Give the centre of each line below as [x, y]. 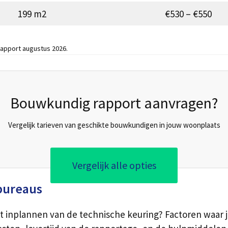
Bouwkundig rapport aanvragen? [114, 103]
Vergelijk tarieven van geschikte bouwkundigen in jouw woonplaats [114, 125]
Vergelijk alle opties [114, 165]
